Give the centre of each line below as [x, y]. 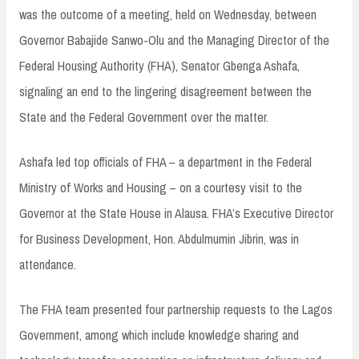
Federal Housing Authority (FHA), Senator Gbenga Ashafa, [159, 66]
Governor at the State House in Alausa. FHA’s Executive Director [176, 214]
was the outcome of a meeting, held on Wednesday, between [168, 15]
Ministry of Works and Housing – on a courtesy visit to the [161, 188]
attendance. [48, 265]
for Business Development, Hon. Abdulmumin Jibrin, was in [159, 239]
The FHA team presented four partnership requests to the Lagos [176, 310]
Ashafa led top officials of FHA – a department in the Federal [165, 162]
